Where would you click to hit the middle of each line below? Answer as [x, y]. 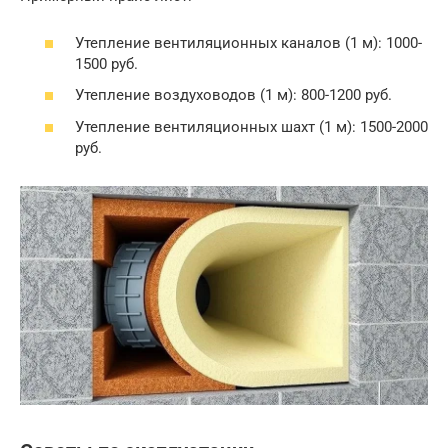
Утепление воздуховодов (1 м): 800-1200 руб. [233, 95]
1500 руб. [106, 63]
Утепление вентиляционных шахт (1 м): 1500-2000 [251, 126]
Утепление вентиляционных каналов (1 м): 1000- [248, 42]
